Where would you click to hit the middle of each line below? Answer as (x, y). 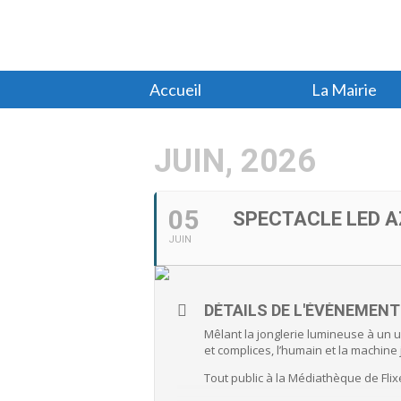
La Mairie (344, 89)
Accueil (176, 89)
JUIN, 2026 (235, 161)
